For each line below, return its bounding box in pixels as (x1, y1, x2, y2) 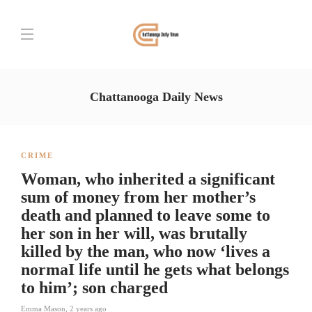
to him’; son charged (21, 279, 168, 297)
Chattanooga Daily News (89, 90, 223, 104)
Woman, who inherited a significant (21, 170, 275, 188)
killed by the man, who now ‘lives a (21, 242, 270, 260)
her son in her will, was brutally (21, 224, 247, 242)
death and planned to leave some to (21, 206, 270, 224)
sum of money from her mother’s (21, 188, 256, 206)
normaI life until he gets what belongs (21, 260, 289, 279)
